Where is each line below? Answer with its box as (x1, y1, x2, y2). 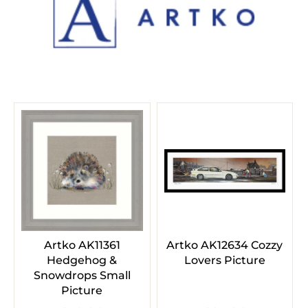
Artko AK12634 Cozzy (166, 239, 283, 252)
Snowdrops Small (33, 269, 131, 283)
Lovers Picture (184, 254, 265, 267)
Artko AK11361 (43, 239, 120, 252)
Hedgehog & (47, 254, 118, 267)
